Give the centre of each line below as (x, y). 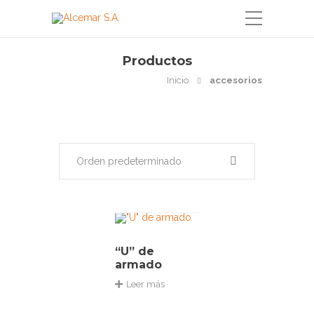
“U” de (135, 251)
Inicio (178, 80)
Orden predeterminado (129, 161)
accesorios (236, 80)
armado (138, 265)
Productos (157, 61)
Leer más (145, 284)
